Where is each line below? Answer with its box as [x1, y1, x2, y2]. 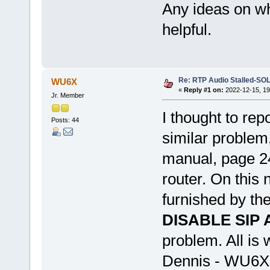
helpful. [162, 20, 212, 39]
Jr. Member [51, 92, 84, 99]
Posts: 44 [51, 116, 79, 124]
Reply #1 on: [183, 86, 224, 94]
